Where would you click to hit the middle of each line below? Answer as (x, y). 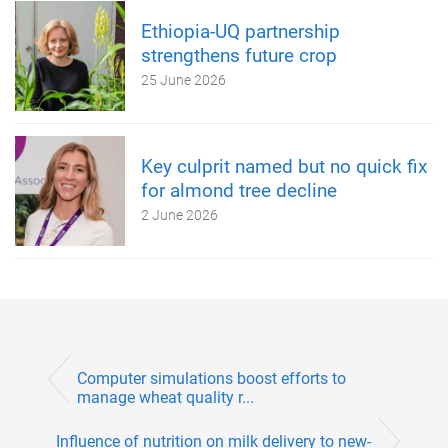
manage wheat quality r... (165, 398)
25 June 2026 (183, 79)
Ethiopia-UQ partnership (240, 31)
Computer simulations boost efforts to (211, 379)
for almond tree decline (239, 190)
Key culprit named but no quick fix (284, 166)
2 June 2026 (179, 214)
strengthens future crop (239, 55)
